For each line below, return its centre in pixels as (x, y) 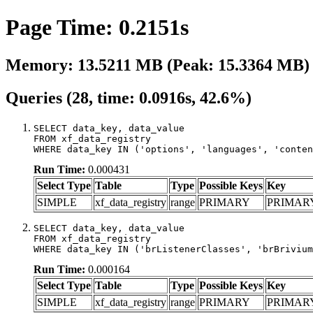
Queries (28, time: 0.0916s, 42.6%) (129, 97)
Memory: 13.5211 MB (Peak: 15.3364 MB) (158, 65)
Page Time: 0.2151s (97, 28)
